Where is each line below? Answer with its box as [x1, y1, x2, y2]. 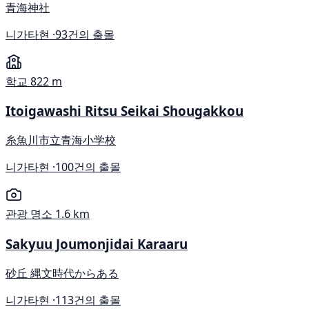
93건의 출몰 [55, 26, 114, 42]
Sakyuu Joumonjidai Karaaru [6, 235, 188, 252]
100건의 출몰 [55, 159, 121, 175]
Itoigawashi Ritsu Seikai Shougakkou [6, 102, 243, 120]
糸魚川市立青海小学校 [6, 132, 116, 148]
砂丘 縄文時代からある [6, 265, 119, 281]
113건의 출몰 [55, 292, 121, 308]
